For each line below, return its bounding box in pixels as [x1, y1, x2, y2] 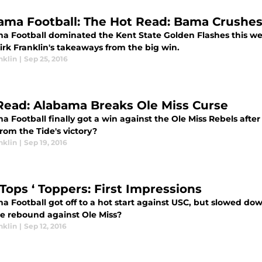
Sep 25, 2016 [24, 54, 68, 63]
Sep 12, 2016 [24, 222, 67, 230]
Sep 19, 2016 [24, 138, 67, 147]
